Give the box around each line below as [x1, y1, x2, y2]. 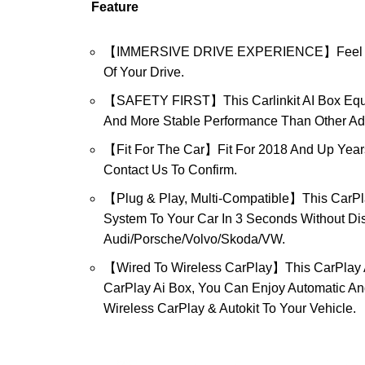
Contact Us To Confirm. [103, 163, 237, 178]
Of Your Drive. [103, 65, 184, 80]
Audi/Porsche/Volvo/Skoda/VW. [103, 232, 285, 247]
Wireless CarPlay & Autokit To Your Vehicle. [103, 301, 356, 316]
